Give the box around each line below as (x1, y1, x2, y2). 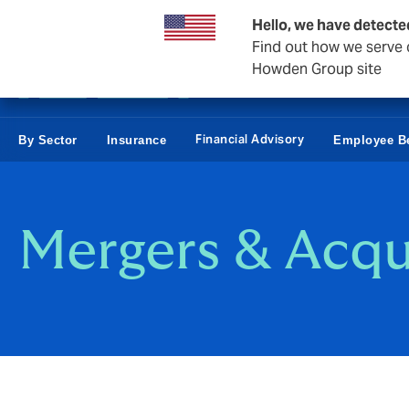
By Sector (18, 132, 78, 147)
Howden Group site (252, 59, 382, 79)
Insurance (106, 132, 166, 147)
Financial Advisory (195, 131, 304, 147)
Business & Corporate (18, 14, 152, 30)
